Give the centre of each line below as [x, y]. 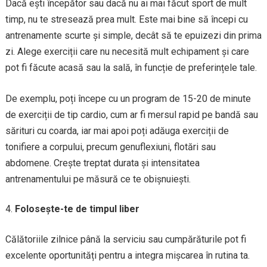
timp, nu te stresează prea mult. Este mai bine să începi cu [126, 19]
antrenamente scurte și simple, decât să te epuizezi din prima [133, 35]
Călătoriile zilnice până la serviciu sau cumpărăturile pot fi [125, 239]
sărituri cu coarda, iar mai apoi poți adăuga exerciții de [117, 131]
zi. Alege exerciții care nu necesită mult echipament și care [127, 52]
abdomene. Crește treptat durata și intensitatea [102, 163]
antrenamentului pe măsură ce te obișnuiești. [98, 179]
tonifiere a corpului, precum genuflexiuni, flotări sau [110, 147]
